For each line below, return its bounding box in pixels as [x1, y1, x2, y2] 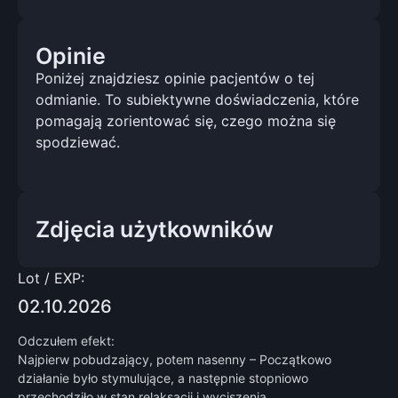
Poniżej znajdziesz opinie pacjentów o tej [36, 68, 314, 87]
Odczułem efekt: [18, 332, 115, 348]
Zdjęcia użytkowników [36, 215, 274, 243]
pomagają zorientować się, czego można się [36, 111, 336, 130]
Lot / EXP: [18, 268, 84, 287]
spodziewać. [36, 132, 120, 151]
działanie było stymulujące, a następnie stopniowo [18, 370, 308, 386]
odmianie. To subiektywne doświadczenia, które [36, 90, 359, 108]
